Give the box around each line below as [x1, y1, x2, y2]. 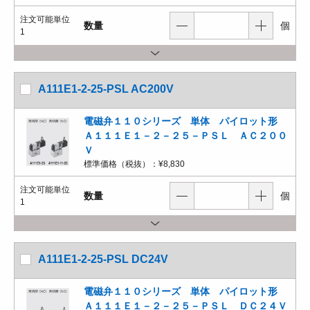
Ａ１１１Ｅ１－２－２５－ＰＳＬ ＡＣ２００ [84, 130, 287, 141]
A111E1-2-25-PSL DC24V [38, 253, 168, 265]
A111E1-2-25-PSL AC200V [38, 83, 174, 95]
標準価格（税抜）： [84, 159, 158, 169]
